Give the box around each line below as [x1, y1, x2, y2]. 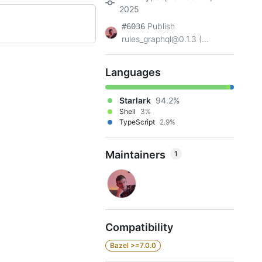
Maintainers [105, 149, 166, 161]
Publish [147, 21, 175, 31]
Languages [105, 66, 161, 78]
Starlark [119, 95, 151, 105]
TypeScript [119, 118, 155, 126]
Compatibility [105, 221, 173, 233]
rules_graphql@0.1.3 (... [122, 34, 209, 44]
